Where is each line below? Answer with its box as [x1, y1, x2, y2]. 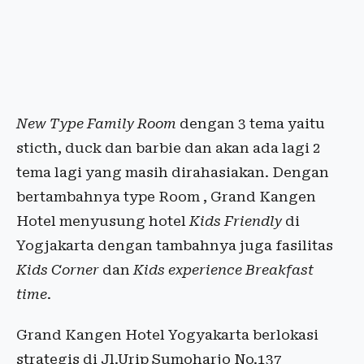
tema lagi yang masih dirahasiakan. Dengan [16, 164, 329, 181]
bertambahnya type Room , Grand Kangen [16, 188, 316, 206]
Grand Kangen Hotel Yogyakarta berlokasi [16, 327, 318, 344]
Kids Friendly [189, 213, 282, 230]
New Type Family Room [16, 115, 176, 132]
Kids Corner [16, 262, 99, 279]
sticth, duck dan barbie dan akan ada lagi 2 [16, 140, 321, 157]
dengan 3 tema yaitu [176, 115, 325, 132]
